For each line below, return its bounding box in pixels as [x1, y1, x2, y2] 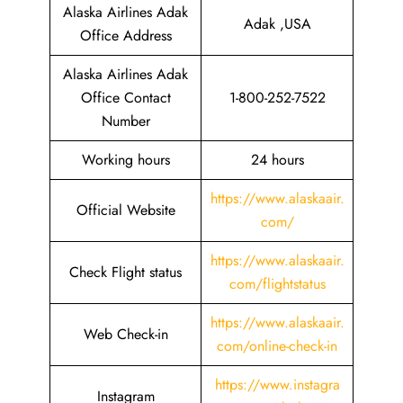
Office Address [79, 25, 172, 46]
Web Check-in [83, 324, 168, 345]
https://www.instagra [214, 374, 340, 395]
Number [101, 111, 150, 131]
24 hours [250, 149, 304, 170]
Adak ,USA [243, 13, 311, 34]
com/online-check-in [217, 336, 337, 356]
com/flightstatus [228, 273, 326, 294]
